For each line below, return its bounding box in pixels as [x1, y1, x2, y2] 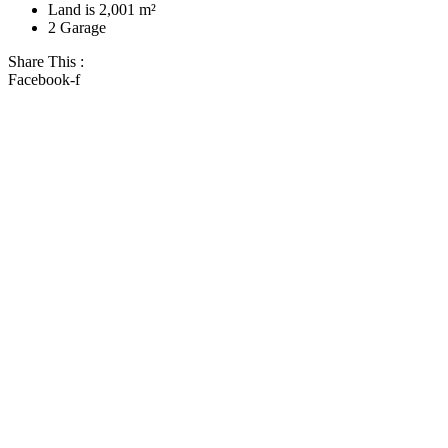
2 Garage [48, 18, 106, 36]
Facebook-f [8, 70, 80, 88]
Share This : [8, 52, 84, 70]
